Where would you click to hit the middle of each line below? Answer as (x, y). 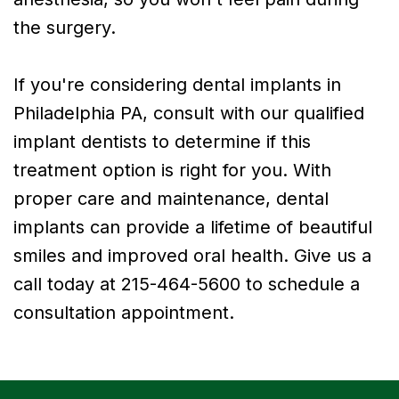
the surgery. (65, 27)
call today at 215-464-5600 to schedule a (187, 284)
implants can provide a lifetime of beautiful (193, 227)
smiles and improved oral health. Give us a (192, 255)
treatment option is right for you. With (172, 170)
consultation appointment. (124, 312)
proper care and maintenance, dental (171, 198)
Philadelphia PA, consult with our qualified (189, 113)
